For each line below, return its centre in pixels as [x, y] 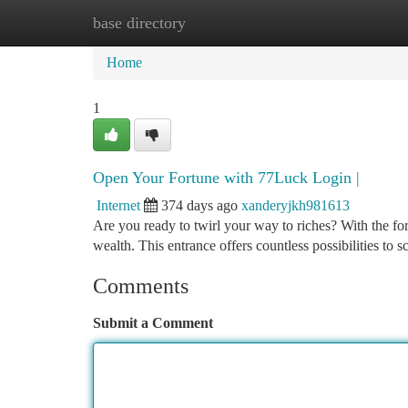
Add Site [339, 22]
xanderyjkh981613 [296, 205]
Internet [118, 205]
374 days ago [199, 205]
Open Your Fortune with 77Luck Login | [226, 178]
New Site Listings [235, 22]
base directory [139, 23]
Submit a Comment [153, 323]
